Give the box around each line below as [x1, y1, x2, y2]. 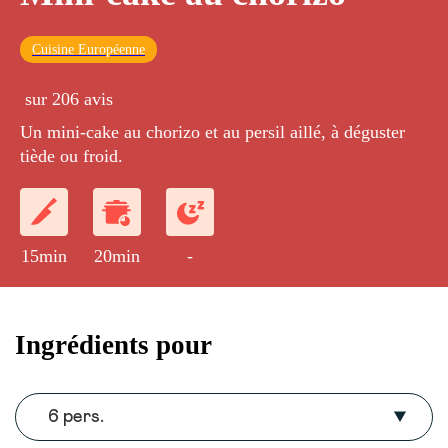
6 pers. [48, 408, 104, 427]
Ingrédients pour [15, 329, 212, 360]
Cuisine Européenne [32, 42, 145, 58]
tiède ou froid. [20, 146, 123, 167]
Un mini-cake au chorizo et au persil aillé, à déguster [20, 122, 405, 143]
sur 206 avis [25, 89, 113, 110]
